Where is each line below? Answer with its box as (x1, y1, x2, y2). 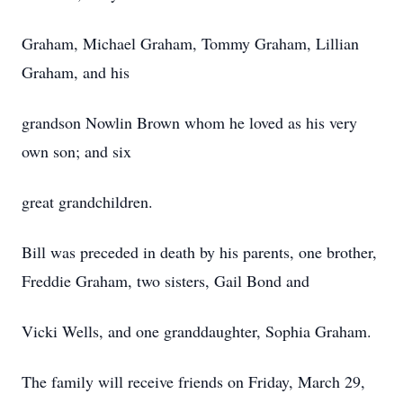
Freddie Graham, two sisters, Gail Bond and (22, 270, 309, 291)
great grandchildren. (22, 191, 153, 212)
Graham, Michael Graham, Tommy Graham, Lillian (22, 32, 359, 54)
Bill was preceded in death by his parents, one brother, (22, 241, 377, 263)
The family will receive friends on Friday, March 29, (22, 371, 365, 392)
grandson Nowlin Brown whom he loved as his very (22, 112, 357, 133)
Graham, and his (22, 61, 130, 83)
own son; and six (22, 140, 131, 162)
